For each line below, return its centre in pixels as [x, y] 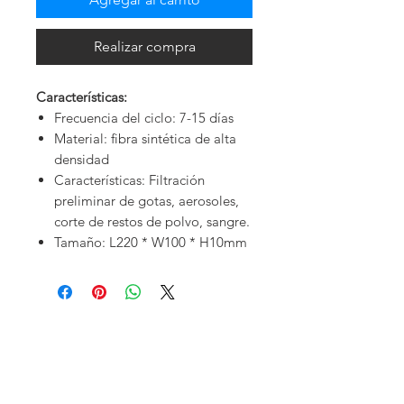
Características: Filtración [129, 180]
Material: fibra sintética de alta [145, 139]
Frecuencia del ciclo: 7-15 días [144, 118]
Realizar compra [144, 47]
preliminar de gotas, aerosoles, [147, 201]
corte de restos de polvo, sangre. [152, 222]
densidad [82, 160]
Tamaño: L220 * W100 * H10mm [151, 243]
